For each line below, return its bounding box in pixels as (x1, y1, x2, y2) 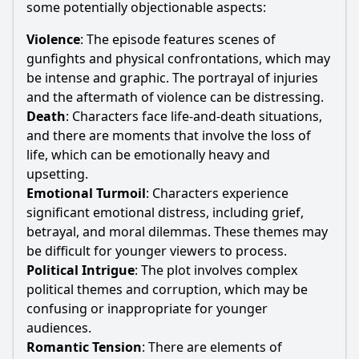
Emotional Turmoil (26, 184, 146, 202)
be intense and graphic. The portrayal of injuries (26, 69, 318, 87)
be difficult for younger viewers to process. (26, 242, 287, 260)
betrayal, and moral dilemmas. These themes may (26, 223, 328, 240)
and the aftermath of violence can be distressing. (26, 88, 324, 106)
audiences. (26, 319, 91, 337)
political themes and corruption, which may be (26, 280, 308, 298)
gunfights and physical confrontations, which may (26, 50, 330, 67)
